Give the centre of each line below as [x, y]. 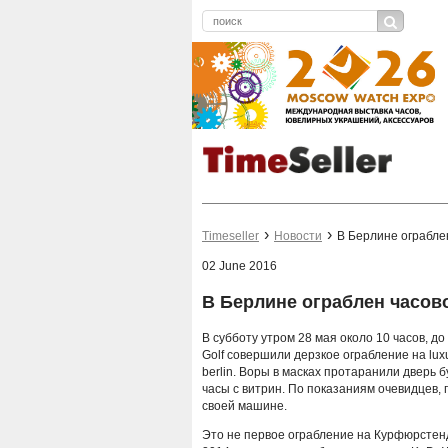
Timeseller [230, 236]
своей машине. [244, 406]
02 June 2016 [239, 266]
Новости [298, 236]
